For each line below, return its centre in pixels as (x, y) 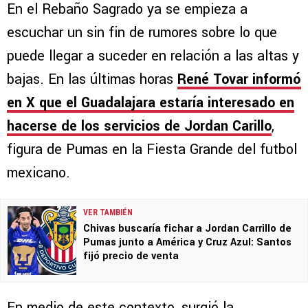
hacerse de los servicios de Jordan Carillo (139, 126)
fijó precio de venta (131, 256)
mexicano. (38, 173)
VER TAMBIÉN (108, 213)
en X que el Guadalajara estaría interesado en (151, 103)
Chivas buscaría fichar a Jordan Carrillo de (187, 229)
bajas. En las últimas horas (92, 80)
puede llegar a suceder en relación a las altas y (153, 56)
